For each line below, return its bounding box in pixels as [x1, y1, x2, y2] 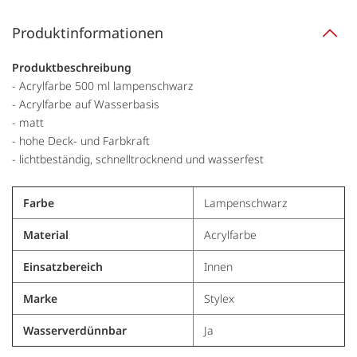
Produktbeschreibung [12, 60, 131, 76]
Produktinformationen [12, 23, 163, 43]
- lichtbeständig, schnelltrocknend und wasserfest [12, 151, 264, 167]
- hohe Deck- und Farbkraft [12, 133, 150, 149]
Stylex [203, 291, 234, 307]
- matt [12, 115, 44, 131]
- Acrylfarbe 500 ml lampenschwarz [12, 78, 193, 94]
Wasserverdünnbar [22, 323, 127, 339]
